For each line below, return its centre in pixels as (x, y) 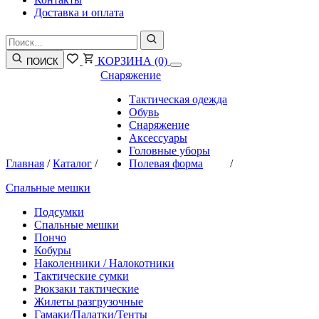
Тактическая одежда (178, 99)
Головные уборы (169, 151)
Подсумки (59, 212)
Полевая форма (166, 163)
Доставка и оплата (79, 12)
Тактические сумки (82, 276)
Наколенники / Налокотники (104, 263)
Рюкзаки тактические (87, 289)
